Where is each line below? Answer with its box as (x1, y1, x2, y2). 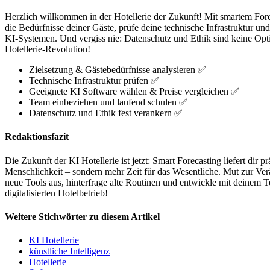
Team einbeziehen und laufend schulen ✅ (29, 97, 187, 108)
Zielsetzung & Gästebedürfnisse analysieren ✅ (29, 64, 206, 75)
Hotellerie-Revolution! (5, 44, 90, 55)
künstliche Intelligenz (29, 246, 110, 257)
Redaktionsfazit (5, 131, 69, 142)
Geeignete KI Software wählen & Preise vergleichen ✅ (29, 86, 239, 97)
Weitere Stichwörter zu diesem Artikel (5, 211, 160, 222)
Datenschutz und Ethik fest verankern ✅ (29, 108, 183, 119)
